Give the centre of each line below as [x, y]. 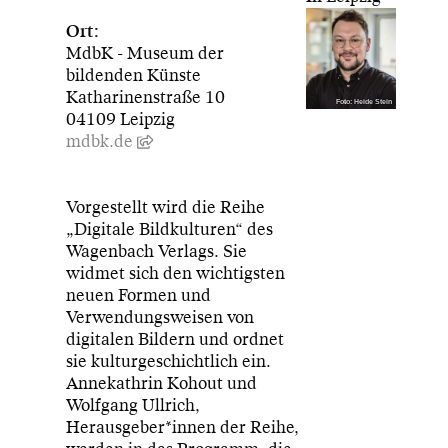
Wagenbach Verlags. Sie [157, 251]
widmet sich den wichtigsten [176, 273]
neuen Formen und [139, 295]
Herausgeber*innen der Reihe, [183, 427]
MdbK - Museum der [145, 53]
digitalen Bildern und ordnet [175, 339]
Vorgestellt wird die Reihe [166, 207]
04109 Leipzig [121, 119]
